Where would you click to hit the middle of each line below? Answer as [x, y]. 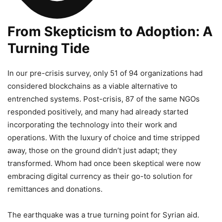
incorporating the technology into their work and [92, 124]
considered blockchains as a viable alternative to [92, 86]
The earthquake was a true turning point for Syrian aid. [103, 215]
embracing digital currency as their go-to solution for [100, 176]
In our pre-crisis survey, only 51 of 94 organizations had [105, 73]
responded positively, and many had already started [98, 111]
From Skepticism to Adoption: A [110, 31]
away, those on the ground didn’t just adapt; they [92, 150]
